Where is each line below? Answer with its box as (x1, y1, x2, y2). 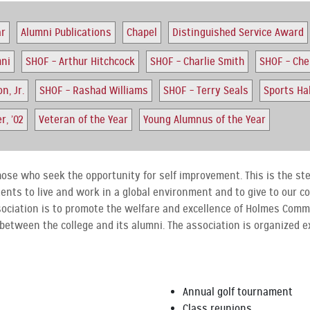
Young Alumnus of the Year (143, 113, 266, 127)
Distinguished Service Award (172, 26, 304, 39)
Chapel (126, 26, 157, 39)
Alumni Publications (20, 26, 111, 39)
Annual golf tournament (183, 285, 293, 299)
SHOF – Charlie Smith (149, 55, 244, 69)
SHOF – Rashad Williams (39, 84, 148, 98)
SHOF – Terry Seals (163, 84, 248, 98)
